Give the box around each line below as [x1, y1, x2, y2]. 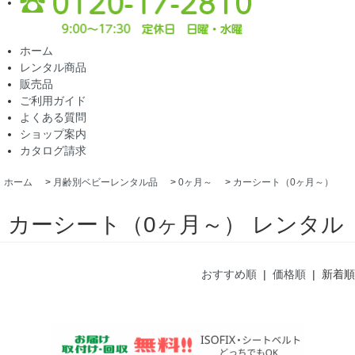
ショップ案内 [20, 128, 86, 141]
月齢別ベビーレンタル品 [53, 177, 158, 189]
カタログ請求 [20, 144, 86, 158]
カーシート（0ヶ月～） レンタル [8, 212, 344, 237]
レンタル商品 [20, 61, 86, 74]
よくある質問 [20, 111, 86, 124]
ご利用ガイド [20, 94, 86, 108]
